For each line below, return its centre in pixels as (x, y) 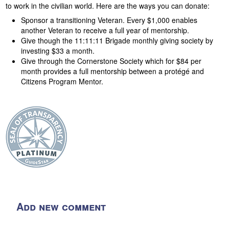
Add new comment (61, 206)
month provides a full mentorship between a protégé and (112, 71)
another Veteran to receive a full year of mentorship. (106, 30)
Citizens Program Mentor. (62, 82)
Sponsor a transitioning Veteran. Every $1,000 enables (109, 20)
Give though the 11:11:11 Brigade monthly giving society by (117, 41)
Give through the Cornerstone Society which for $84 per (111, 61)
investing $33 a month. (58, 51)
